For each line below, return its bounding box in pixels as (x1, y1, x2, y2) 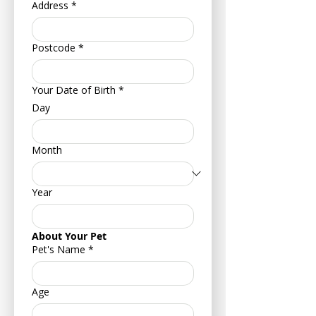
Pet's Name (32, 242, 85, 256)
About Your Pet (32, 229, 107, 243)
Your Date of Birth (32, 83, 116, 97)
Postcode (32, 40, 75, 54)
